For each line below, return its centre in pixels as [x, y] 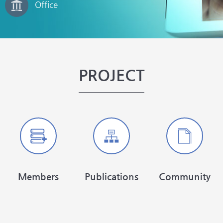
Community [185, 176]
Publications [111, 176]
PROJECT [111, 75]
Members [38, 176]
